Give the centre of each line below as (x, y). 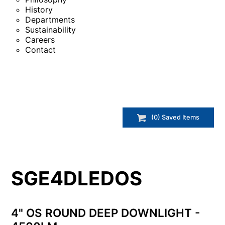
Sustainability (50, 30)
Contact (40, 50)
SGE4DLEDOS (77, 178)
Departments (50, 20)
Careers (40, 40)
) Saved (170, 118)
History (39, 10)
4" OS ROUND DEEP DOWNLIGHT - (106, 212)
